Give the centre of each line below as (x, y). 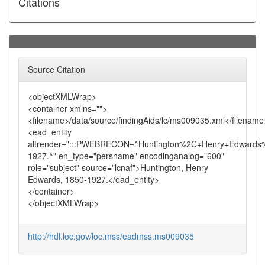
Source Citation (56, 69)
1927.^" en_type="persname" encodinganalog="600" (126, 156)
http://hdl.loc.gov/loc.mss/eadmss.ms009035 (111, 236)
